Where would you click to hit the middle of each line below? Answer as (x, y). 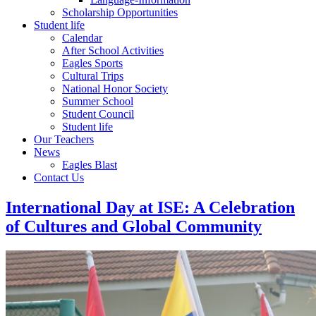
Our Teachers (64, 140)
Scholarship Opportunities (120, 13)
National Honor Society (115, 89)
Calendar (82, 38)
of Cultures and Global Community (134, 226)
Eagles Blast (90, 165)
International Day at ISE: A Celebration (150, 207)
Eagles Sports (92, 63)
